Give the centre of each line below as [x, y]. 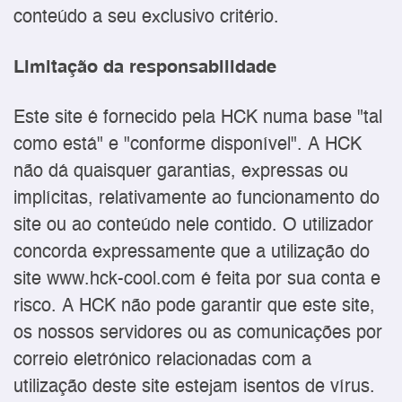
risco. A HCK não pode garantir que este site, [194, 307]
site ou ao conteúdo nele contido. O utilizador [193, 226]
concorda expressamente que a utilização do [192, 253]
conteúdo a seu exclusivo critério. [146, 17]
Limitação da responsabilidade [145, 67]
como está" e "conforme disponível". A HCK [188, 145]
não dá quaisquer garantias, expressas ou [181, 172]
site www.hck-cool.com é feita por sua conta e [197, 280]
